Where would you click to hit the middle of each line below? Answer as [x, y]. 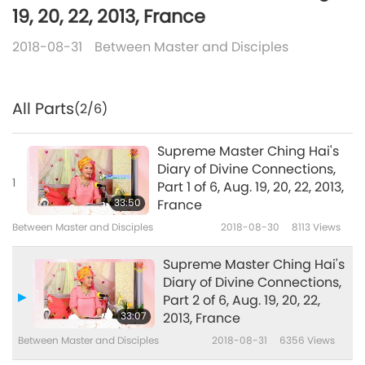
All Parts [43, 109]
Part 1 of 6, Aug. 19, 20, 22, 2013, [251, 187]
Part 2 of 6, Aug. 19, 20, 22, [242, 301]
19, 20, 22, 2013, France [109, 17]
